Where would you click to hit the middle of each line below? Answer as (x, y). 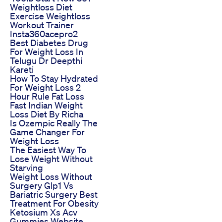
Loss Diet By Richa (47, 114)
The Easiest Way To (48, 149)
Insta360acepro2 (44, 33)
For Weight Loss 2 (45, 87)
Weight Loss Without (51, 176)
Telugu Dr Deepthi (46, 60)
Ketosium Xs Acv (44, 212)
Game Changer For (47, 132)
